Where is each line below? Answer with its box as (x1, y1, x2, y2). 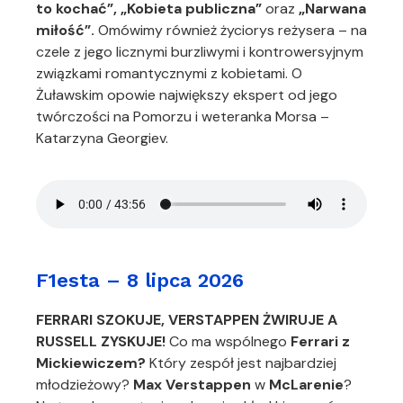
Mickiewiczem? (36, 354, 149, 373)
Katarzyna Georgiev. (36, 128, 168, 148)
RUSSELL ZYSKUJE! (36, 332, 166, 352)
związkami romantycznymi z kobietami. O (36, 63, 302, 83)
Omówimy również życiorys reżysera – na (94, 20, 367, 40)
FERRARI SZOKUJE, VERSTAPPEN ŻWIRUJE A (36, 310, 337, 330)
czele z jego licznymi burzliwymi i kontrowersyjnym (36, 41, 363, 61)
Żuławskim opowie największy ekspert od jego (36, 85, 337, 104)
